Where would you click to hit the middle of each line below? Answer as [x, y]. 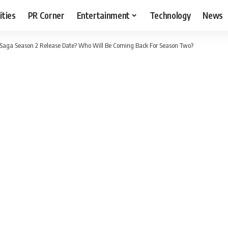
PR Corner [46, 15]
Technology [170, 15]
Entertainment [103, 15]
